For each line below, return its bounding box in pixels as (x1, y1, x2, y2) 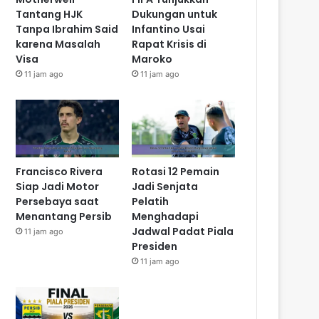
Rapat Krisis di (132, 36, 207, 51)
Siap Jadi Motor (16, 179, 100, 194)
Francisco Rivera (16, 164, 103, 179)
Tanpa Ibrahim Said (16, 21, 119, 36)
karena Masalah (16, 36, 101, 51)
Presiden (132, 239, 178, 254)
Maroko (132, 51, 173, 66)
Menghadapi (132, 209, 199, 224)
